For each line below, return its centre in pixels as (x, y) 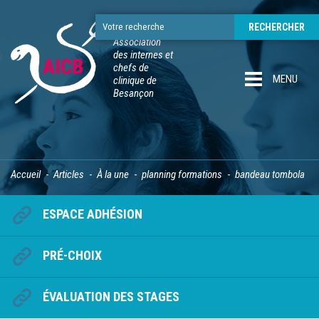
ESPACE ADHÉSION (93, 214)
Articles (69, 175)
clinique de (135, 80)
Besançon (134, 93)
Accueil (26, 175)
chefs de (131, 68)
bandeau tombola (270, 175)
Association (137, 42)
